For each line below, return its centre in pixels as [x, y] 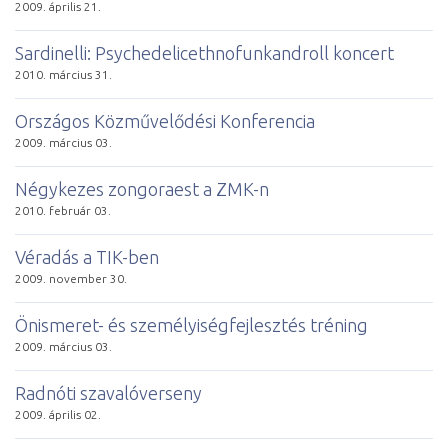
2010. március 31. [63, 74]
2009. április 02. [58, 414]
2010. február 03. [63, 210]
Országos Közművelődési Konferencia [165, 120]
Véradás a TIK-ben [87, 256]
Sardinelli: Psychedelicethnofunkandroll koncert [204, 52]
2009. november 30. [71, 278]
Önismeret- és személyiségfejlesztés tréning [191, 324]
